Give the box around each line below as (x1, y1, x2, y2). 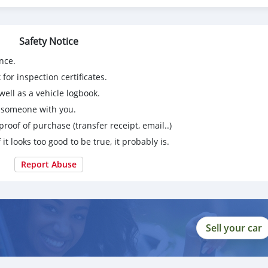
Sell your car (206, 221, 262, 234)
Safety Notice (19, 35, 78, 48)
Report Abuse (21, 159, 77, 170)
